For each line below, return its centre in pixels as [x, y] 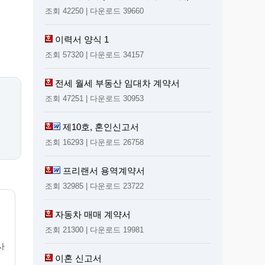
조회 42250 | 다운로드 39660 [94, 11]
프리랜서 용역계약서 [104, 170]
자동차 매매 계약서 [93, 214]
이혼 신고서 [78, 258]
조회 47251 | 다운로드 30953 [94, 98]
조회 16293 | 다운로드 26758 [94, 142]
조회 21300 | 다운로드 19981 [94, 230]
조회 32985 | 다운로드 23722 [94, 186]
